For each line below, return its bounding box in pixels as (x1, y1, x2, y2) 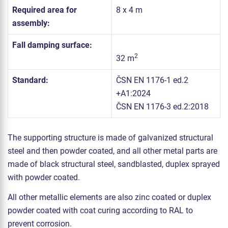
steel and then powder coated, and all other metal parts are (8, 146, 217, 156)
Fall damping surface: (12, 40, 92, 50)
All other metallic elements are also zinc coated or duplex (8, 192, 211, 203)
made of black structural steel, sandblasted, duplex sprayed (8, 159, 220, 169)
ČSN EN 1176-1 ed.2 (116, 75, 188, 85)
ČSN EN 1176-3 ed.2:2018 (116, 102, 209, 112)
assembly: (12, 18, 50, 28)
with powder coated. (8, 173, 80, 183)
